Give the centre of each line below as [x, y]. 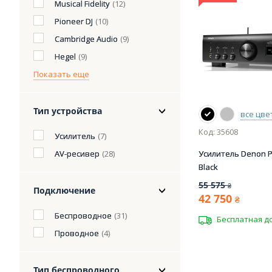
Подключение [64, 190]
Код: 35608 [218, 132]
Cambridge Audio [86, 39]
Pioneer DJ [74, 21]
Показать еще [61, 74]
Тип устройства [68, 111]
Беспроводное [83, 216]
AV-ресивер [77, 154]
